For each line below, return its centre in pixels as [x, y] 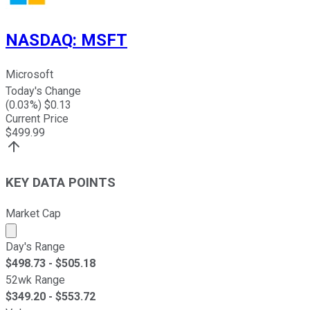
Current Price [37, 119]
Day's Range [35, 246]
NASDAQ [39, 40]
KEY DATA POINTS [61, 182]
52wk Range [35, 280]
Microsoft [29, 75]
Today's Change [43, 91]
